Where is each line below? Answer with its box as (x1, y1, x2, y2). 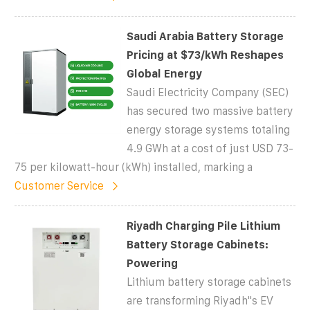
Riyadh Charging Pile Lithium (127, 219, 281, 232)
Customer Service (15, 179, 104, 192)
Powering (127, 257, 179, 269)
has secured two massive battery (127, 104, 294, 117)
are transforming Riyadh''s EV (127, 294, 274, 307)
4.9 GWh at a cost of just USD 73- (127, 142, 294, 154)
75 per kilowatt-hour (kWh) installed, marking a (15, 161, 253, 173)
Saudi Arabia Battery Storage (127, 30, 284, 42)
